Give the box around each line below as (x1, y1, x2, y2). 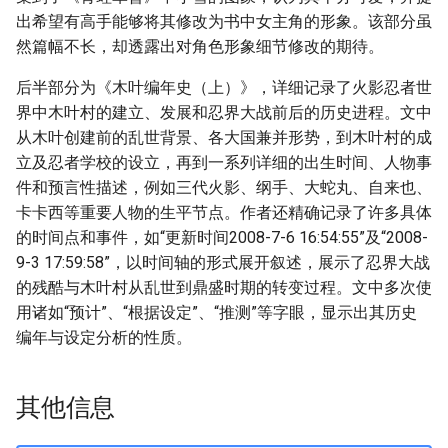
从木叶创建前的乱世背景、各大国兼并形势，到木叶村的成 (16, 128, 432, 147)
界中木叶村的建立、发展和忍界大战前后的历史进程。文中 (16, 103, 432, 122)
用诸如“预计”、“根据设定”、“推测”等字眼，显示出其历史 (16, 303, 417, 322)
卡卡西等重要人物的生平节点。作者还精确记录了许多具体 (16, 203, 432, 222)
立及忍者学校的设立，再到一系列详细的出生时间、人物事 (16, 153, 432, 172)
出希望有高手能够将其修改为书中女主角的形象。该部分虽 (16, 12, 432, 31)
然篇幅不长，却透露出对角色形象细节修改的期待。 (16, 37, 384, 56)
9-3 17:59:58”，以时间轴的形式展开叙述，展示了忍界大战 (16, 253, 430, 272)
